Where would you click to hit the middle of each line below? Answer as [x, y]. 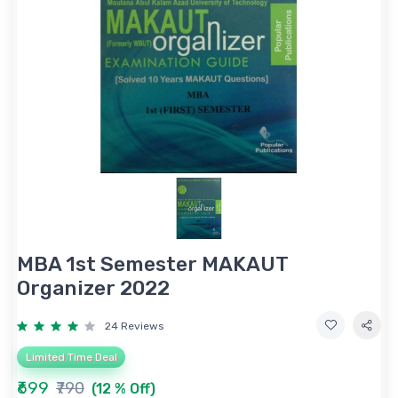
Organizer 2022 [93, 287]
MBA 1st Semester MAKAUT [152, 263]
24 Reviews [135, 326]
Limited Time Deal [71, 357]
